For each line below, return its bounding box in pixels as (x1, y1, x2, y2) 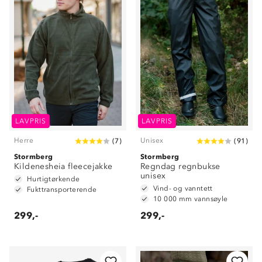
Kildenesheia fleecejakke (14, 161, 113, 171)
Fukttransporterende (27, 185, 97, 194)
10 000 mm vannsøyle (153, 194, 228, 203)
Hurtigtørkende (27, 174, 80, 183)
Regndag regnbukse (140, 161, 220, 171)
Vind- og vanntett (153, 184, 213, 192)
